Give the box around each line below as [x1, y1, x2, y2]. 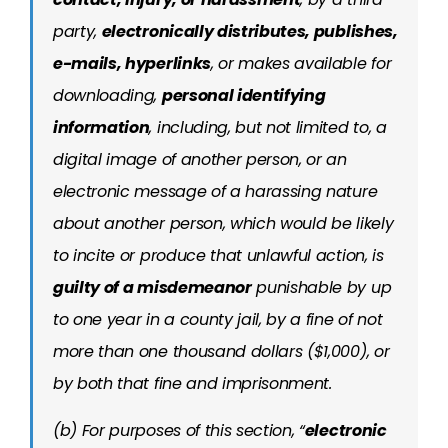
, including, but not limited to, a [149, 116, 387, 139]
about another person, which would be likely [53, 212, 394, 235]
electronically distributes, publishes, [101, 20, 398, 43]
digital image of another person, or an [53, 148, 347, 171]
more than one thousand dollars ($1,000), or [53, 340, 390, 363]
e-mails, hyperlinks [53, 52, 211, 75]
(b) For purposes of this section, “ [53, 419, 305, 442]
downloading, [53, 84, 162, 107]
